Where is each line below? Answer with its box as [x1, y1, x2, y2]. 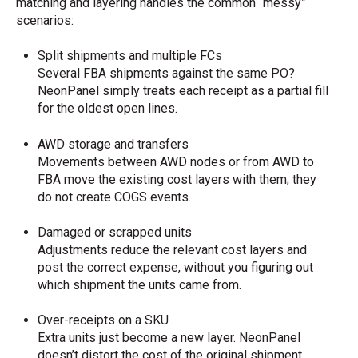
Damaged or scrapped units [38, 224, 193, 240]
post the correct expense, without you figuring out [38, 259, 314, 275]
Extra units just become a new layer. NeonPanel [38, 330, 301, 346]
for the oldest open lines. [38, 101, 178, 117]
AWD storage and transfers [38, 136, 189, 152]
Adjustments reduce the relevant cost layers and [38, 241, 308, 257]
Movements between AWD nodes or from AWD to [38, 153, 315, 169]
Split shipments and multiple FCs [38, 48, 223, 64]
